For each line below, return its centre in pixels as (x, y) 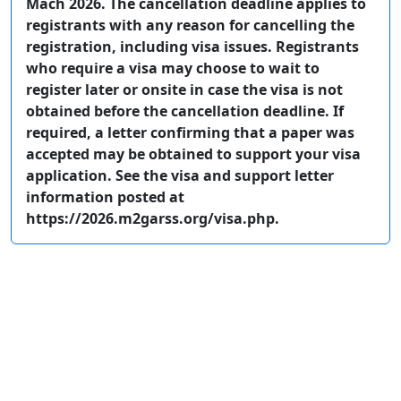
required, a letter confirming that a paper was (190, 132)
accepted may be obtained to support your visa (193, 154)
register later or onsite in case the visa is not (184, 89)
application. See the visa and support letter (180, 175)
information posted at (105, 196)
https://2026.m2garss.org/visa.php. (153, 218)
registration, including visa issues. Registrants (192, 46)
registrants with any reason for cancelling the (190, 25)
